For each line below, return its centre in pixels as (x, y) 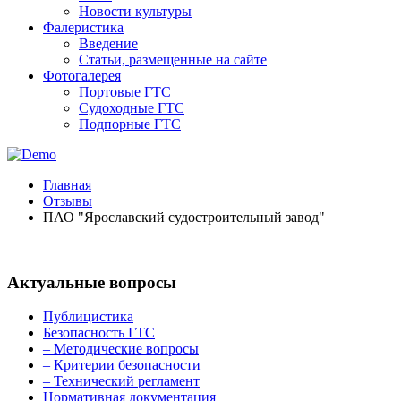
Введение (108, 43)
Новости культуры (135, 11)
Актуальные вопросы (92, 282)
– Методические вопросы (121, 349)
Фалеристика (83, 27)
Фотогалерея (82, 76)
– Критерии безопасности (122, 365)
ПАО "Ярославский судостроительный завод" (184, 217)
